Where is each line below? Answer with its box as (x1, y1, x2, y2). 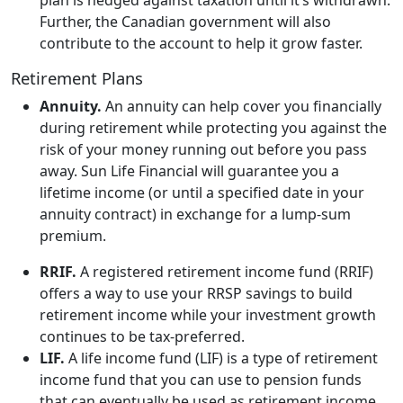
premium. (40, 225, 106, 246)
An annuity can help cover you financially (105, 95, 381, 116)
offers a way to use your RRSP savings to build (40, 282, 353, 303)
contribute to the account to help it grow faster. (40, 32, 363, 53)
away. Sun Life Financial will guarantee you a (40, 160, 339, 181)
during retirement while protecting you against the (40, 117, 387, 138)
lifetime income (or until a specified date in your (40, 182, 364, 202)
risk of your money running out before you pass (40, 139, 367, 159)
